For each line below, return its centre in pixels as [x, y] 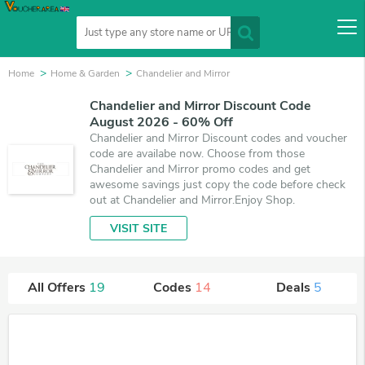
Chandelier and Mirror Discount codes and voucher [218, 138]
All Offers [58, 288]
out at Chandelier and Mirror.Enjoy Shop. [192, 200]
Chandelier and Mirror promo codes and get [200, 169]
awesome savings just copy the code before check [218, 185]
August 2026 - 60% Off [161, 122]
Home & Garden [85, 73]
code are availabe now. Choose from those [197, 154]
